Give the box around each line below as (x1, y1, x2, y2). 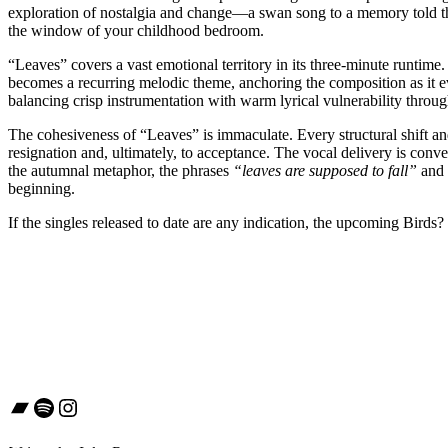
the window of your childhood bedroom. (8, 21, 264, 39)
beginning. (8, 179, 79, 197)
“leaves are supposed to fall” (233, 161, 417, 179)
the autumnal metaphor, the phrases (8, 161, 233, 179)
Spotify (31, 393, 102, 420)
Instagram (55, 393, 152, 420)
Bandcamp (7, 393, 111, 420)
